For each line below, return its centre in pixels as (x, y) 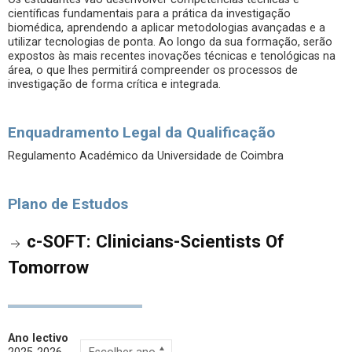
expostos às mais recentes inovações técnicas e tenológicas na (172, 56)
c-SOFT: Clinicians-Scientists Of (156, 241)
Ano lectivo (38, 338)
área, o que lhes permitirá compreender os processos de (153, 70)
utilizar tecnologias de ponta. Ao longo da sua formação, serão (170, 42)
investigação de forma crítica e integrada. (114, 84)
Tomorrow (48, 267)
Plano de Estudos (68, 204)
